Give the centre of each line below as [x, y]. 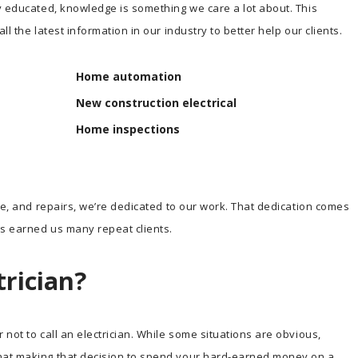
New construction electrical [156, 102]
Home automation [128, 76]
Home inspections [127, 129]
